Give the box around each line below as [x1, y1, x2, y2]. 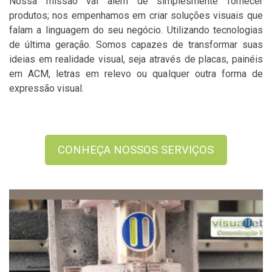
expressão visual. [9, 83, 84, 94]
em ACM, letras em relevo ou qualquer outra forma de [9, 68, 263, 80]
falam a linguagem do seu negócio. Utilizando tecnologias [9, 24, 263, 36]
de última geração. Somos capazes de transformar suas [9, 39, 263, 50]
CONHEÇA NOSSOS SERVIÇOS [58, 143, 214, 157]
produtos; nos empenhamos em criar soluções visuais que [9, 10, 263, 21]
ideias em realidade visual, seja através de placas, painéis [9, 53, 263, 65]
